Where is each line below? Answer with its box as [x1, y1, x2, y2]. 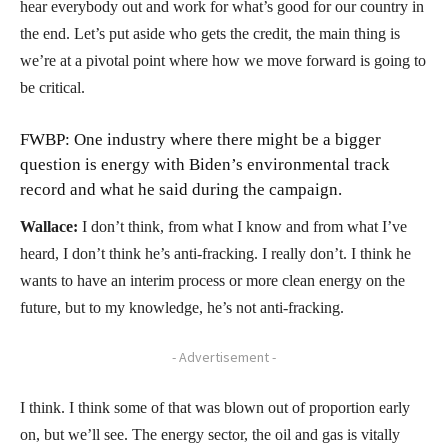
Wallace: [20, 217, 78, 235]
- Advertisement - [172, 347, 276, 366]
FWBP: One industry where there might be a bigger [20, 129, 381, 149]
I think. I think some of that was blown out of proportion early [20, 398, 410, 416]
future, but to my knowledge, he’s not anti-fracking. [20, 298, 344, 316]
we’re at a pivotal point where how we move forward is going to [20, 51, 426, 69]
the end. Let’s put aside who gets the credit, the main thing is [20, 24, 400, 42]
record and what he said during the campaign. [20, 179, 342, 199]
